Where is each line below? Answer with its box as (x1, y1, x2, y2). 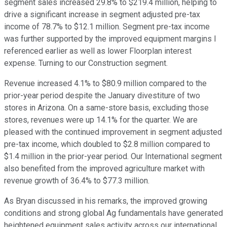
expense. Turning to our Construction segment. (4, 58, 168, 68)
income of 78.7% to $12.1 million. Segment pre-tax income (4, 22, 210, 32)
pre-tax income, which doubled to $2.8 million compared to (4, 139, 210, 149)
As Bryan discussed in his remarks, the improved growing (4, 196, 207, 206)
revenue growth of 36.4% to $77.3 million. (4, 176, 149, 186)
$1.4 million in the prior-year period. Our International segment (4, 152, 222, 162)
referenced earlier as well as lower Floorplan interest (4, 46, 192, 56)
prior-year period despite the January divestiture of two (4, 91, 200, 101)
